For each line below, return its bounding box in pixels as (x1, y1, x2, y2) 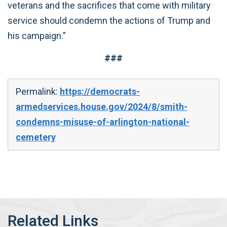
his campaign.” (8, 30, 66, 41)
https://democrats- (60, 86, 140, 97)
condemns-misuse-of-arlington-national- (16, 116, 190, 127)
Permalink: (16, 86, 60, 97)
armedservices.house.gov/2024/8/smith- (16, 101, 187, 112)
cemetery (16, 131, 56, 142)
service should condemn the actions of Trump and (8, 15, 210, 26)
